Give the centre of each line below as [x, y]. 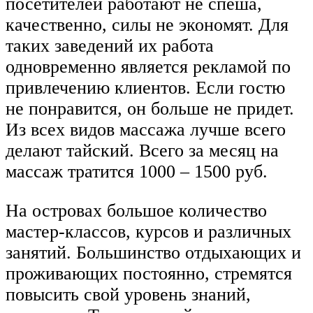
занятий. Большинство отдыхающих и [153, 252]
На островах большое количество [136, 210]
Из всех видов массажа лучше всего [146, 130]
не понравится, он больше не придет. [150, 109]
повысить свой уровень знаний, [128, 294]
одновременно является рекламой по [148, 67]
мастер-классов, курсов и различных [148, 231]
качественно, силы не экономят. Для [147, 25]
